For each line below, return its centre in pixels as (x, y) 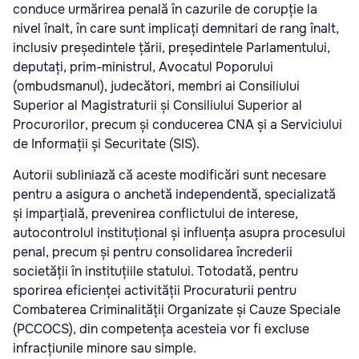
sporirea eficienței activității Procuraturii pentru (155, 291)
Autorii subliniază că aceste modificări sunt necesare (169, 175)
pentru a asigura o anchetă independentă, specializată (174, 195)
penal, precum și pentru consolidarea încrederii (153, 252)
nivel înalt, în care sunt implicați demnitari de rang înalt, (176, 29)
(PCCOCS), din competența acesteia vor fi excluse (161, 329)
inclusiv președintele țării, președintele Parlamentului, (171, 48)
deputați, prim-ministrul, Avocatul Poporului (143, 67)
